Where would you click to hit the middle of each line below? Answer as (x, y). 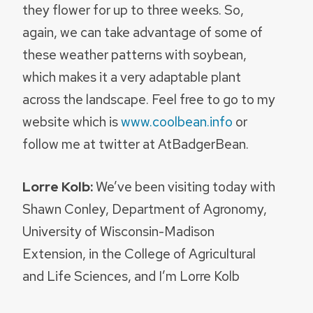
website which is (72, 121)
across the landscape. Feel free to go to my (149, 99)
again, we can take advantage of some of (143, 32)
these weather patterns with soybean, (134, 54)
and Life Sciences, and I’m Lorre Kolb (131, 276)
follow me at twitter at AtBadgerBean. (136, 144)
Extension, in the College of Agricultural (139, 253)
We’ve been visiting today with (184, 186)
